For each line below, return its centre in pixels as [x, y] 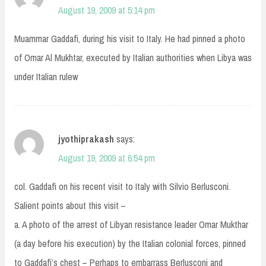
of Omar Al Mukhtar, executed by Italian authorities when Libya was [133, 58]
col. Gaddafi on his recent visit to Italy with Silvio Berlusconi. [122, 187]
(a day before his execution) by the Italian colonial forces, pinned [130, 244]
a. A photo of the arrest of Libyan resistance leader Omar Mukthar [131, 225]
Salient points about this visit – [70, 206]
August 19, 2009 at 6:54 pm [107, 158]
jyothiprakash [86, 139]
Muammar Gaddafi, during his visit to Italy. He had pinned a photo [130, 39]
